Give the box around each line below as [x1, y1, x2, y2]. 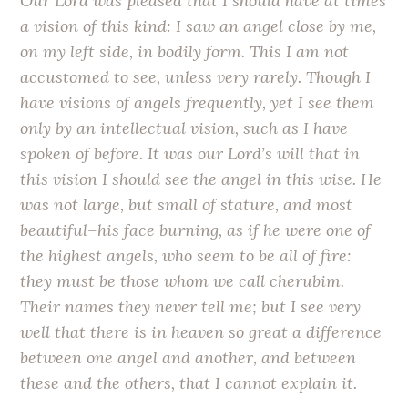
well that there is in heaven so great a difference [20, 321, 382, 342]
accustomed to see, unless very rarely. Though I [20, 66, 372, 87]
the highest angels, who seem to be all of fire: [20, 244, 352, 266]
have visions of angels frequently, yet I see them [20, 91, 375, 113]
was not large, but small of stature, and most [20, 193, 353, 215]
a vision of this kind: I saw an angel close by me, [20, 15, 377, 36]
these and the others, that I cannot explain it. [20, 372, 358, 393]
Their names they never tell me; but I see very [20, 295, 362, 317]
